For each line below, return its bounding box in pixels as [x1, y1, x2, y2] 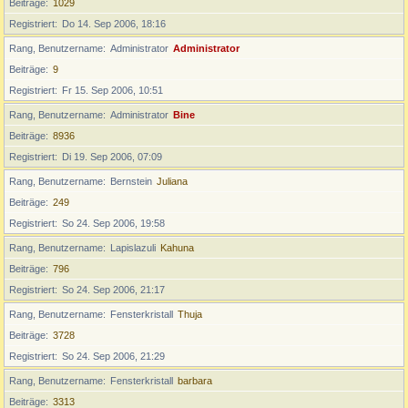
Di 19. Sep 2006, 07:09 [62, 151, 162, 162]
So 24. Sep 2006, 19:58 [62, 218, 165, 229]
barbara [178, 375, 212, 386]
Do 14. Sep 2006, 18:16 [62, 18, 166, 29]
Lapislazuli [110, 242, 156, 253]
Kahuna [160, 242, 194, 253]
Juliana [157, 176, 188, 187]
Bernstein [110, 176, 152, 187]
